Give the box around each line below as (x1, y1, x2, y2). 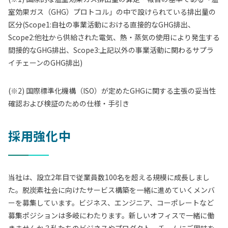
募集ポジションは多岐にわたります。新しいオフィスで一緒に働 (8, 210, 214, 221)
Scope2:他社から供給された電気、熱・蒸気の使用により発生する (8, 32, 220, 43)
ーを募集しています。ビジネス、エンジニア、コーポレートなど (8, 197, 214, 208)
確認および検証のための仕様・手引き (8, 98, 129, 109)
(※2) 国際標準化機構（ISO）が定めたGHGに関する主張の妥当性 (8, 85, 216, 96)
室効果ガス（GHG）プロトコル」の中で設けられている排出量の (8, 7, 216, 17)
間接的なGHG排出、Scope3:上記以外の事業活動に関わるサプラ (8, 45, 214, 55)
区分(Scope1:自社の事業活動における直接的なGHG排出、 (8, 19, 195, 30)
